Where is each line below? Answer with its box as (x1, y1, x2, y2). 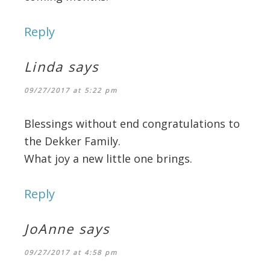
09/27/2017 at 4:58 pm (24, 247, 118, 257)
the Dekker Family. (24, 133, 121, 148)
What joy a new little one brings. (24, 151, 192, 166)
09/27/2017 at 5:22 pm (24, 85, 118, 95)
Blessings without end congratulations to (24, 116, 240, 131)
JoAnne (24, 219, 74, 237)
